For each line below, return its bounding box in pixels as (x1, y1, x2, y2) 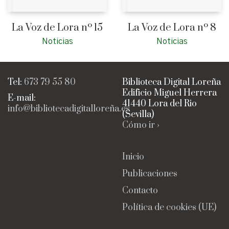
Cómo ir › (122, 120, 159, 131)
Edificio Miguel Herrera (122, 87, 217, 99)
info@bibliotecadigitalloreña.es (8, 103, 130, 114)
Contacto (122, 185, 158, 196)
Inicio (122, 151, 144, 163)
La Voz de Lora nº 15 (12, 21, 103, 34)
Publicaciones (122, 168, 177, 179)
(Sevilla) (122, 109, 154, 121)
